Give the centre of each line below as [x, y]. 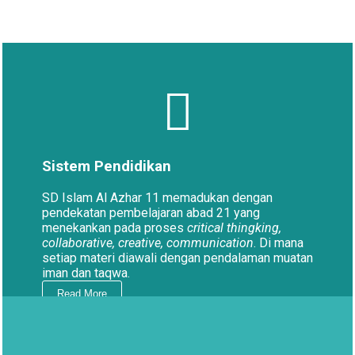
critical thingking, [234, 227]
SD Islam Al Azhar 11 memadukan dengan [157, 197]
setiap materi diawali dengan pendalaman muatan [177, 258]
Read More [82, 293]
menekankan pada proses [115, 227]
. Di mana [279, 242]
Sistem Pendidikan [107, 167]
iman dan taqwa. [86, 273]
